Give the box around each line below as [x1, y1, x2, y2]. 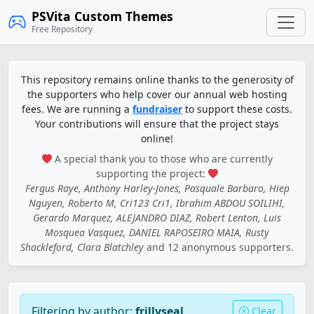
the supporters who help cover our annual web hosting [27, 88, 287, 101]
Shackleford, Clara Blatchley [20, 240, 144, 254]
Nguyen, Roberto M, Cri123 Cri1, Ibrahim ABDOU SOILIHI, [29, 196, 285, 210]
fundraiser [132, 102, 182, 116]
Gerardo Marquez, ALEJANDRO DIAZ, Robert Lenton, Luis [33, 211, 281, 224]
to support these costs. [182, 102, 292, 116]
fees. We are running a [22, 102, 132, 116]
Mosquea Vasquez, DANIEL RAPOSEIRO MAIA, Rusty [45, 226, 269, 239]
